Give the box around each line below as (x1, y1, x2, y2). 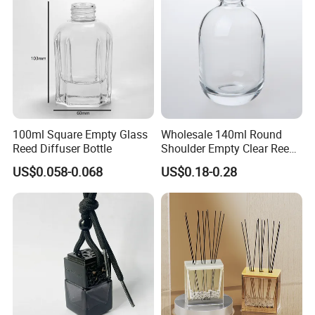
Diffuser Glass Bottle (160, 154, 264, 170)
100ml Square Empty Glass (13, 126, 148, 142)
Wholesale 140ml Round (160, 126, 282, 142)
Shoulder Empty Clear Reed (160, 140, 295, 156)
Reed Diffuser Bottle (13, 140, 112, 156)
